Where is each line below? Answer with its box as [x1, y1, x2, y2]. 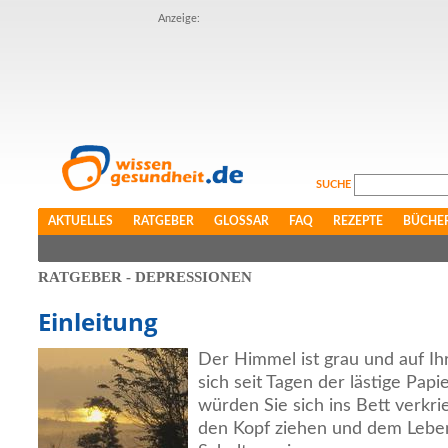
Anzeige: [158, 13, 200, 24]
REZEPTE [333, 215, 383, 227]
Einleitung [38, 305, 158, 338]
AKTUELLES [48, 215, 113, 227]
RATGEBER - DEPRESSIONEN [38, 269, 252, 285]
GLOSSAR [214, 215, 269, 227]
